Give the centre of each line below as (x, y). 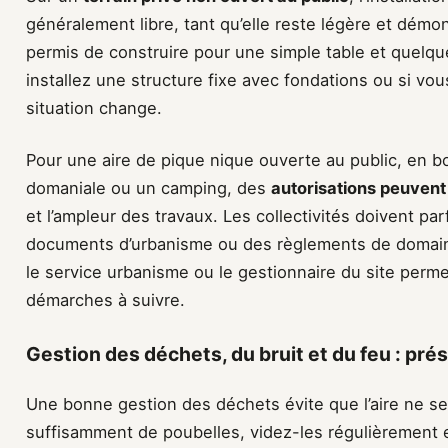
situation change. (94, 108)
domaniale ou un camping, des (148, 188)
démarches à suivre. (105, 300)
